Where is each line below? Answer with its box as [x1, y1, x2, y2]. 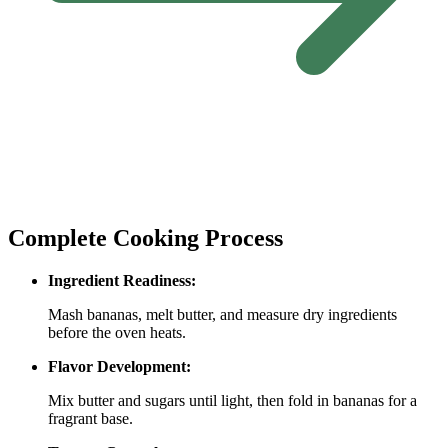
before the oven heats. [48, 323, 186, 341]
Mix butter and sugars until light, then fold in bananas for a [48, 391, 417, 409]
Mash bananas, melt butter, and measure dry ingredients [48, 305, 397, 323]
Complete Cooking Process [8, 224, 283, 251]
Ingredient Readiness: [48, 271, 196, 289]
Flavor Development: [48, 357, 191, 375]
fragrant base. [48, 409, 133, 427]
